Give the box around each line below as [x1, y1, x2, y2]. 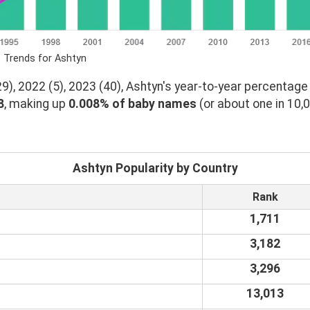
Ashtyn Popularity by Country [72, 161, 238, 175]
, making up [4, 96, 69, 111]
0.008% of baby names [69, 96, 197, 111]
